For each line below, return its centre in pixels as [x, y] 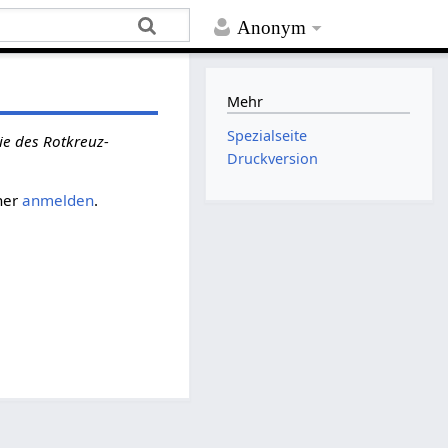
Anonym [272, 28]
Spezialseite [267, 136]
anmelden [57, 199]
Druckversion [273, 159]
